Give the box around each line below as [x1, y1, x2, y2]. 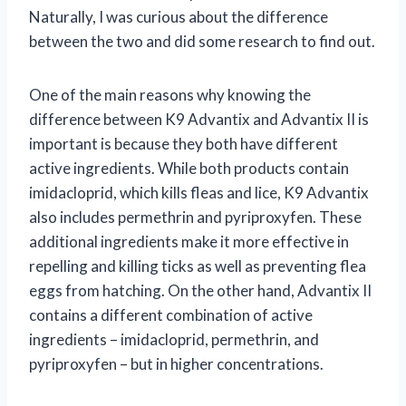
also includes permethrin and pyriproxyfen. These [29, 207, 362, 227]
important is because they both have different [29, 133, 338, 153]
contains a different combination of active [29, 304, 313, 324]
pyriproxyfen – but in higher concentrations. [29, 353, 324, 373]
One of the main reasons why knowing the [29, 84, 311, 104]
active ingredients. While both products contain [29, 158, 349, 178]
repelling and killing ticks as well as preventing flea [29, 256, 366, 275]
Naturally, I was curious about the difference [29, 6, 328, 26]
